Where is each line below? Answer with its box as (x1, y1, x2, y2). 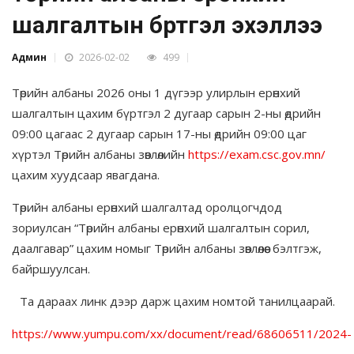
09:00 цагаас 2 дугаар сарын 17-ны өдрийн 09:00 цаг (12, 126, 307, 142)
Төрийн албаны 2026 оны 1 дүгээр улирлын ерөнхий (12, 85, 300, 101)
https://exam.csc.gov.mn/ (188, 146, 326, 163)
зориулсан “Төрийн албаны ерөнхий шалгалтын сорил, (12, 220, 310, 236)
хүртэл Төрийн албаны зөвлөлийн (12, 146, 188, 163)
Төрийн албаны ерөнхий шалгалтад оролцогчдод (12, 199, 282, 216)
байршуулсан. (12, 261, 90, 277)
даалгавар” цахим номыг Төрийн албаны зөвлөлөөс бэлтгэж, (12, 240, 322, 257)
